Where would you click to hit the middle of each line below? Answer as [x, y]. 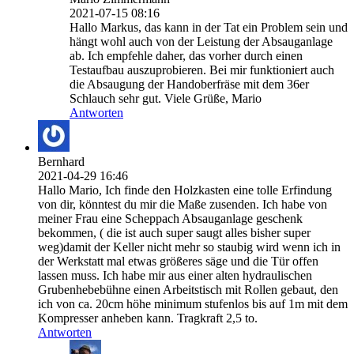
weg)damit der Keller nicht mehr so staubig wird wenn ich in [189, 247]
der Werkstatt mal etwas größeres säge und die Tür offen [178, 262]
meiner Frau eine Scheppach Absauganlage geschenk [170, 219]
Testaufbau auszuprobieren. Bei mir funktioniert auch [202, 70]
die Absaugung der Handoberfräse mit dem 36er [189, 85]
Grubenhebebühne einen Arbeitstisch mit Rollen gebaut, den [188, 290]
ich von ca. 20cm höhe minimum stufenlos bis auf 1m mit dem [193, 304]
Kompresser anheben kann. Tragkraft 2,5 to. [148, 318]
